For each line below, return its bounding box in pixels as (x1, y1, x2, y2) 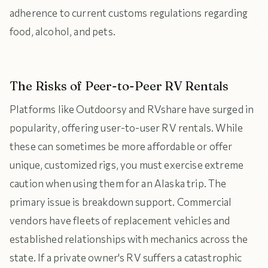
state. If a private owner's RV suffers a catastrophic (10, 251, 242, 264)
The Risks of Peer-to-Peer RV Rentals (10, 78, 229, 93)
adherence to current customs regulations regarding (10, 7, 248, 19)
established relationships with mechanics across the (10, 233, 248, 245)
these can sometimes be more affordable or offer (10, 140, 233, 153)
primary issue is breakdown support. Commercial (10, 196, 232, 208)
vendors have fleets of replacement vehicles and (10, 214, 230, 227)
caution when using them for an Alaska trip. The (10, 177, 227, 190)
